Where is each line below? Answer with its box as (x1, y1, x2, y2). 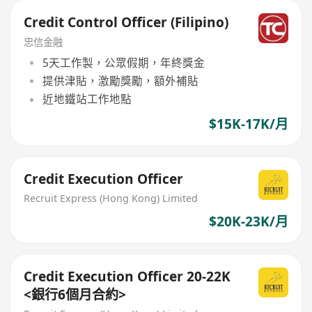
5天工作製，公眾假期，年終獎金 (42, 54, 205, 70)
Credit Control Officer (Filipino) (24, 13, 229, 31)
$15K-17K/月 (208, 114, 288, 133)
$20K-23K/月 (208, 212, 288, 231)
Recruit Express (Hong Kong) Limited (24, 192, 198, 205)
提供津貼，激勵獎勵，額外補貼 (42, 73, 198, 89)
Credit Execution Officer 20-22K (24, 267, 231, 286)
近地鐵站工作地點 (42, 91, 132, 107)
